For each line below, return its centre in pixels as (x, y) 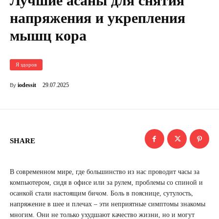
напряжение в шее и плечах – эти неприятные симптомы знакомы (108, 204)
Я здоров (26, 65)
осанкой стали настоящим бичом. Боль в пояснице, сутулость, (101, 194)
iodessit (27, 85)
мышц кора (48, 36)
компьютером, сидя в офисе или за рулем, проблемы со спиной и (106, 183)
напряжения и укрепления (98, 18)
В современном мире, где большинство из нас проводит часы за (105, 172)
